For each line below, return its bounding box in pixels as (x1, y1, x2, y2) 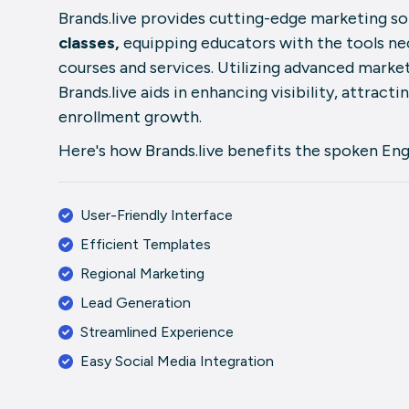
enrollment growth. (58, 107, 203, 128)
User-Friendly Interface (80, 206, 234, 225)
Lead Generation (80, 294, 192, 312)
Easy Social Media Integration (80, 352, 275, 371)
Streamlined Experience (80, 323, 235, 341)
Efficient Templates (80, 236, 212, 254)
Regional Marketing (80, 265, 205, 283)
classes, (58, 33, 121, 54)
